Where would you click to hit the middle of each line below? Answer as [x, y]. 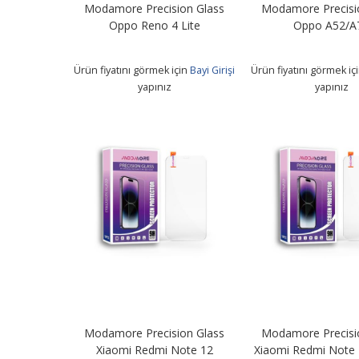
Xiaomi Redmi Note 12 [154, 349]
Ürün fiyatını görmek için [132, 70]
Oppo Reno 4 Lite [154, 25]
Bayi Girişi [213, 70]
